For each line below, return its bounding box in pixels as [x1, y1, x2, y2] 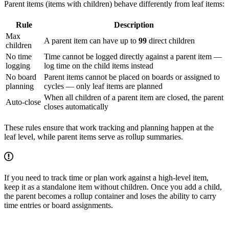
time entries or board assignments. [4, 200, 113, 210]
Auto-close [6, 97, 41, 106]
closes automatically [44, 102, 108, 111]
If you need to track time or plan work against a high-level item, [4, 173, 209, 182]
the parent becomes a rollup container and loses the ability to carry [4, 191, 216, 200]
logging [6, 61, 30, 70]
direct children [147, 36, 195, 45]
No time [6, 52, 32, 61]
